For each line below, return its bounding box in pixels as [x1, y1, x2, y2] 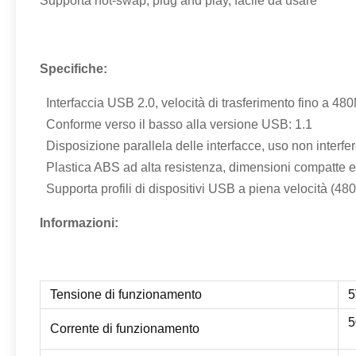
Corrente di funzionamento [50, 322, 199, 335]
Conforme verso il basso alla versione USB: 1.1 [40, 118, 312, 131]
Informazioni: [40, 216, 122, 230]
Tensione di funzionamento [50, 288, 202, 301]
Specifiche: [40, 62, 107, 75]
